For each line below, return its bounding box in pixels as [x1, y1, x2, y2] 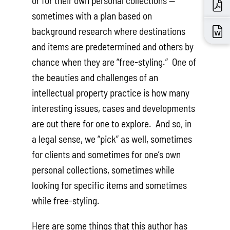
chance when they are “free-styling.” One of [32, 55, 197, 68]
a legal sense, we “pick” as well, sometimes [32, 132, 193, 145]
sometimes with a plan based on [32, 9, 152, 22]
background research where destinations [32, 25, 186, 37]
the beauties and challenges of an [32, 71, 159, 83]
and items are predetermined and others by [32, 40, 194, 52]
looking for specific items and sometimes [32, 179, 187, 191]
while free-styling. [32, 194, 100, 206]
